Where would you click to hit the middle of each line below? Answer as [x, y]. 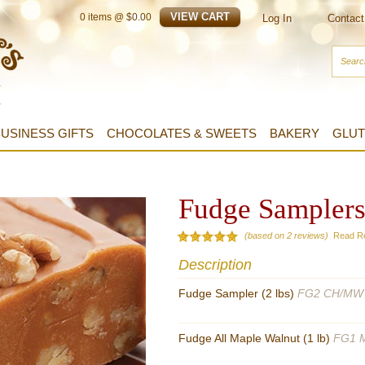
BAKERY [295, 133]
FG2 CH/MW [330, 293]
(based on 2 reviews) [286, 235]
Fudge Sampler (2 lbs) [238, 293]
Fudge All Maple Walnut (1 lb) [256, 338]
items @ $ [109, 17]
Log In [277, 18]
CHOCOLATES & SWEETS [182, 133]
